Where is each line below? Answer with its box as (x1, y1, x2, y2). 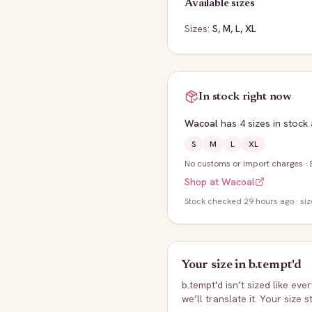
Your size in (182, 259, 249, 272)
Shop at (185, 175, 221, 188)
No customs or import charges (185, 158, 303, 169)
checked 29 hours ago (208, 196, 294, 207)
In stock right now (198, 91, 292, 102)
